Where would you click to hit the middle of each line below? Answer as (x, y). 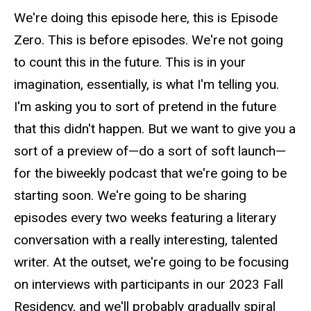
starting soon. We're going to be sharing (130, 196)
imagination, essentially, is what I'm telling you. (146, 85)
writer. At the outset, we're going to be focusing (151, 262)
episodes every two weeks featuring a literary (145, 218)
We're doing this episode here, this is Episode (146, 18)
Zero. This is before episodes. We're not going (149, 40)
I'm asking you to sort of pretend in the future (145, 107)
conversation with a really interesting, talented (146, 240)
